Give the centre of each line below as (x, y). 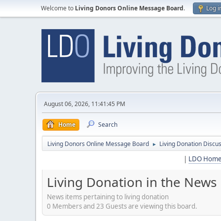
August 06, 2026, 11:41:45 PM (85, 104)
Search (108, 125)
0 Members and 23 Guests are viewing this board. (122, 206)
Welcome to (58, 8)
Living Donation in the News (132, 182)
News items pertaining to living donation (108, 197)
